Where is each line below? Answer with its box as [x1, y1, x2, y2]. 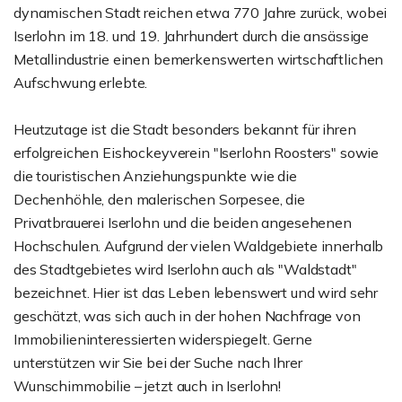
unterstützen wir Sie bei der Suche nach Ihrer [13, 353, 302, 371]
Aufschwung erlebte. [13, 73, 148, 92]
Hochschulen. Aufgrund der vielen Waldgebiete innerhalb [13, 236, 384, 255]
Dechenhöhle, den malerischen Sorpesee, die [13, 189, 305, 208]
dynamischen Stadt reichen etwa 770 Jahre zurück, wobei [13, 3, 388, 22]
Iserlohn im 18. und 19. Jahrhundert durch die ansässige [13, 26, 370, 45]
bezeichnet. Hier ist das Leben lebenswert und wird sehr [13, 283, 379, 301]
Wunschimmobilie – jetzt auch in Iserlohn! [13, 376, 282, 395]
